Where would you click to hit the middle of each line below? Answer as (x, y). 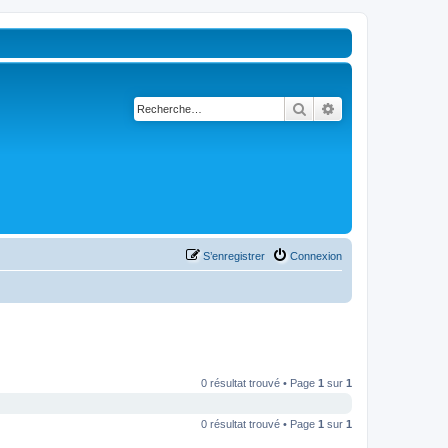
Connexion (316, 256)
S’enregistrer (234, 256)
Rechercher (341, 108)
